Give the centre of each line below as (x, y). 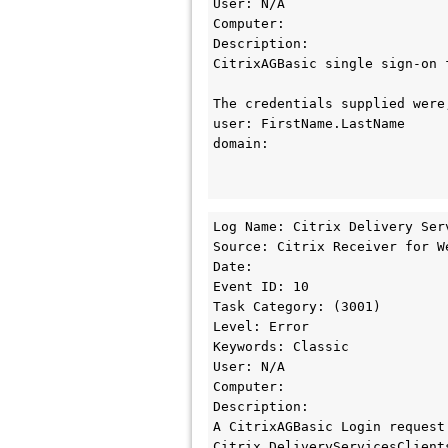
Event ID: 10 (261, 286)
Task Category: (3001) (297, 306)
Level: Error (261, 326)
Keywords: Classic (281, 346)
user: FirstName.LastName (309, 123)
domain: (241, 143)
